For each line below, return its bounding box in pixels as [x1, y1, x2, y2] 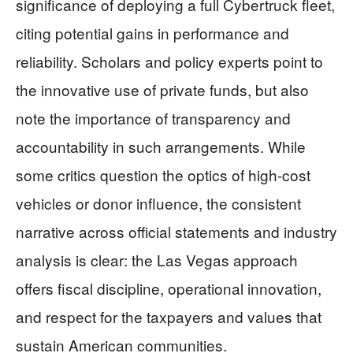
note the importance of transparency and [16, 106, 291, 128]
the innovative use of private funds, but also [16, 78, 309, 100]
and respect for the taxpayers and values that [16, 305, 321, 327]
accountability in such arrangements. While [16, 135, 306, 157]
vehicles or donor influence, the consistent [16, 191, 301, 214]
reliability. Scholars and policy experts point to [16, 50, 323, 72]
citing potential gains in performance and [16, 21, 289, 43]
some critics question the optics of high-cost [16, 163, 310, 185]
